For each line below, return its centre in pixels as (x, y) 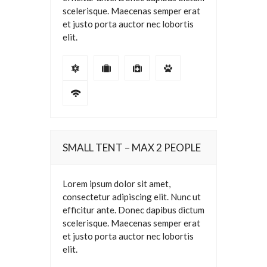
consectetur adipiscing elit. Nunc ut (132, 197)
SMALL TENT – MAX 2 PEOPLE (132, 148)
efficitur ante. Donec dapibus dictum (133, 210)
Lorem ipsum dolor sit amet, (117, 184)
